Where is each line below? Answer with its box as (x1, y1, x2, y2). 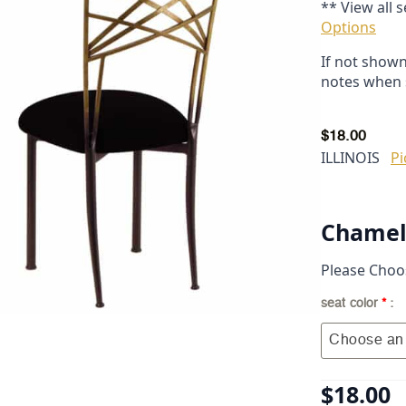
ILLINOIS (321, 147, 380, 168)
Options (321, 16, 376, 37)
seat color (321, 296, 382, 310)
